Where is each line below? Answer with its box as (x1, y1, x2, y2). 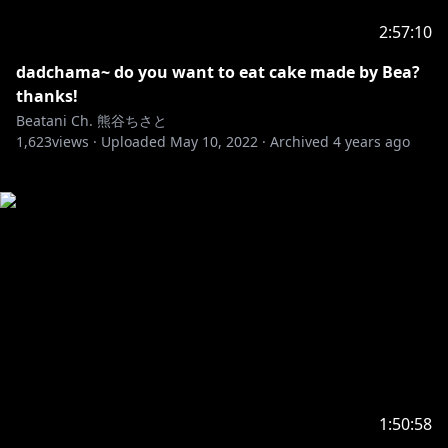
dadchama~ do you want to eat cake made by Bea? (16, 61, 420, 83)
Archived (270, 132, 329, 151)
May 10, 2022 (170, 132, 258, 151)
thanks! (16, 85, 78, 107)
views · (52, 132, 97, 151)
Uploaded (101, 132, 166, 151)
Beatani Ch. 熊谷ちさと (16, 111, 167, 130)
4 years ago (333, 132, 410, 151)
